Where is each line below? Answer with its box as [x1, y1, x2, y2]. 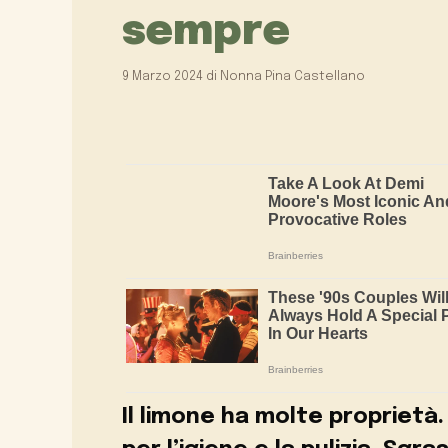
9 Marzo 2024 [122, 69, 203, 83]
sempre [122, 11, 290, 55]
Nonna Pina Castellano [220, 69, 365, 83]
